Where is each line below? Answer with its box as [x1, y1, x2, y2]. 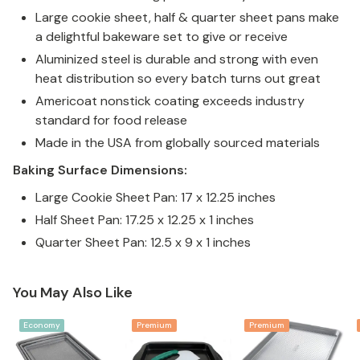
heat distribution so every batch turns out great [35, 70, 321, 87]
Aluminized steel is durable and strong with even [35, 51, 318, 67]
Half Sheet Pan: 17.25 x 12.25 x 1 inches [35, 211, 254, 228]
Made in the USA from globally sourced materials [35, 134, 320, 151]
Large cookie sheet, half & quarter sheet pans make [35, 9, 339, 26]
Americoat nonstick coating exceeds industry [35, 92, 305, 109]
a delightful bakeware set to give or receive [35, 28, 288, 45]
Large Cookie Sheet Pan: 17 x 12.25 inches [35, 189, 276, 206]
